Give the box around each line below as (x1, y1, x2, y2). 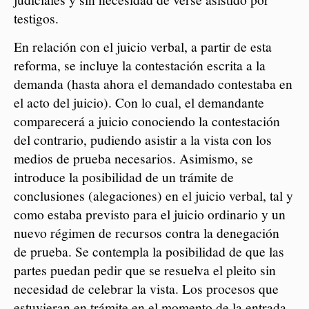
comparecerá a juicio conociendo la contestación (14, 112, 281, 130)
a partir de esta (191, 37, 272, 56)
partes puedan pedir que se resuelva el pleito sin (14, 261, 277, 279)
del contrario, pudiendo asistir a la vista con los (14, 130, 272, 149)
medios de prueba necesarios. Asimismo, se (14, 149, 254, 168)
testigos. (14, 9, 59, 28)
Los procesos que (182, 279, 279, 298)
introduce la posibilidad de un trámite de (14, 168, 235, 186)
